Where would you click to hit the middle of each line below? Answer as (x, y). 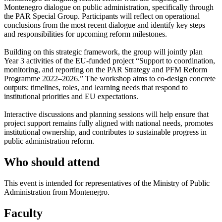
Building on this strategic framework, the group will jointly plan (103, 52)
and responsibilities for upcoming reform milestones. (85, 34)
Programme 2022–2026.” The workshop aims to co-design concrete (110, 79)
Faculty (23, 213)
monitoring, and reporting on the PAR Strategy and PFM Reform (106, 70)
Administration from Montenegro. (57, 192)
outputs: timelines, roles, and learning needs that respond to (96, 87)
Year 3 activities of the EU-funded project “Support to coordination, (110, 61)
